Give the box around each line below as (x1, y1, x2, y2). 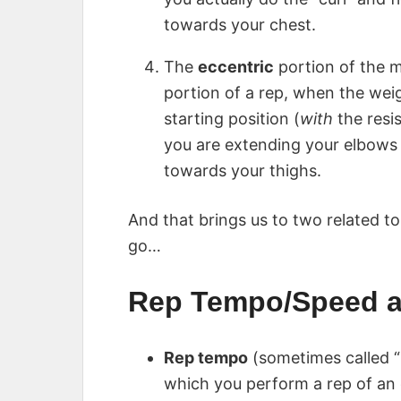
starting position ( (164, 109, 300, 129)
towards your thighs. (164, 161, 321, 181)
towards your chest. (164, 15, 316, 35)
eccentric (198, 57, 274, 77)
